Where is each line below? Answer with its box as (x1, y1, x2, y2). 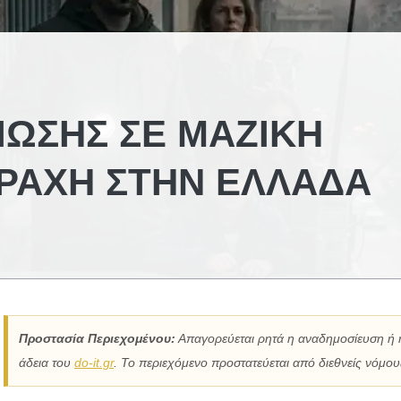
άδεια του (19, 355, 74, 370)
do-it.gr (74, 355, 114, 370)
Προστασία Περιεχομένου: (19, 331, 175, 346)
